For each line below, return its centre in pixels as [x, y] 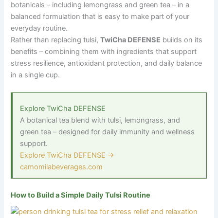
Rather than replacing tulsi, [56, 40]
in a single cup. [36, 75]
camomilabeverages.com [62, 167]
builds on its [182, 40]
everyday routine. [39, 28]
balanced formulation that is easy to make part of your [100, 16]
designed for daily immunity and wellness [126, 132]
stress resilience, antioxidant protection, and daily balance [107, 63]
